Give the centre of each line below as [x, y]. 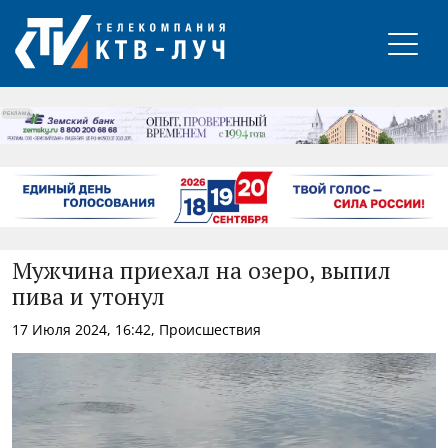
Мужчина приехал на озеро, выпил [201, 272]
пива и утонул [88, 298]
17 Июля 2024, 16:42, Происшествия [136, 329]
